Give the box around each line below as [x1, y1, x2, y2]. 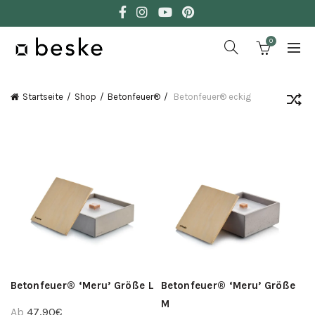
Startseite [22, 91, 63, 102]
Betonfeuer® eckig [172, 91, 251, 102]
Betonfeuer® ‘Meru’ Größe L [11, 279, 154, 292]
